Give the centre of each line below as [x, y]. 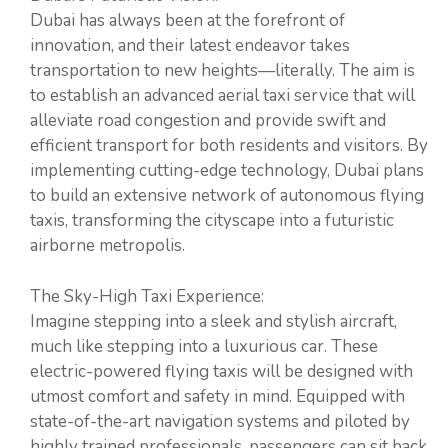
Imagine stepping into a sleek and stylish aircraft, [213, 321]
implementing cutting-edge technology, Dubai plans [227, 171]
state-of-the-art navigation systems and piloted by [220, 421]
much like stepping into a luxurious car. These [204, 346]
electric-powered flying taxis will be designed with [221, 371]
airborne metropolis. [107, 246]
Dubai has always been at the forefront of [187, 21]
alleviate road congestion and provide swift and [208, 121]
